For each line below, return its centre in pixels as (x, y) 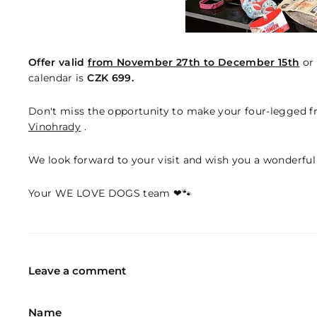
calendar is (58, 78)
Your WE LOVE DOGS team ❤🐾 (110, 193)
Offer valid (58, 62)
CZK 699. (111, 78)
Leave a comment (77, 271)
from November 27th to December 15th (194, 62)
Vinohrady (55, 127)
